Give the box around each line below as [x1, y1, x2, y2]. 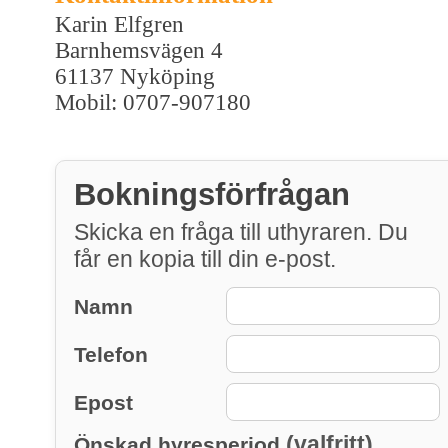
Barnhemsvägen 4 [55, 37, 223, 63]
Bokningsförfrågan [74, 176, 350, 212]
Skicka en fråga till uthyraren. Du [74, 218, 408, 245]
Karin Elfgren [55, 11, 184, 37]
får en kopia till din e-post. [74, 245, 336, 272]
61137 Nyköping [55, 63, 215, 89]
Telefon [74, 342, 148, 366]
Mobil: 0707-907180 [55, 89, 251, 115]
